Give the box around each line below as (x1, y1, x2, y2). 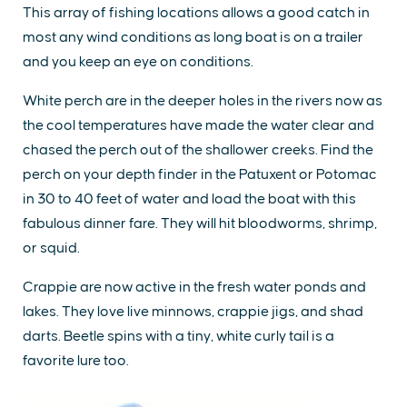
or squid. (23, 241, 80, 255)
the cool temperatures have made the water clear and (23, 118, 374, 133)
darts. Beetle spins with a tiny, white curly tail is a (23, 329, 334, 343)
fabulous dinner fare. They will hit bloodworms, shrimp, (23, 216, 377, 231)
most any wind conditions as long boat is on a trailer (23, 30, 363, 45)
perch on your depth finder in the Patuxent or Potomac (23, 167, 377, 182)
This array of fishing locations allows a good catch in (23, 5, 370, 20)
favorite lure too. (23, 353, 129, 368)
